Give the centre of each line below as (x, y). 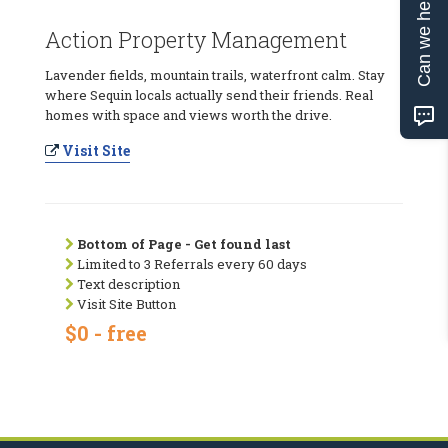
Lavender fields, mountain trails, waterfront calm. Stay (215, 74)
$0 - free (106, 332)
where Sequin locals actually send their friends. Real (209, 94)
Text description (127, 283)
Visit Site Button (125, 303)
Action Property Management (196, 39)
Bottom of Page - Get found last (184, 243)
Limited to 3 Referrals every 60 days (190, 263)
